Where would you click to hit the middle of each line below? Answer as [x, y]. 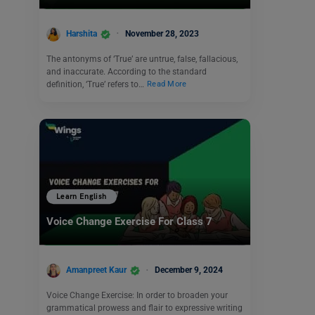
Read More [167, 84]
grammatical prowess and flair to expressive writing [144, 308]
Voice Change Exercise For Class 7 [129, 222]
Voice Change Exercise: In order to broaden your [137, 295]
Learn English [82, 197]
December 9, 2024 [189, 270]
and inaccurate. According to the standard [127, 71]
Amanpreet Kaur [96, 270]
